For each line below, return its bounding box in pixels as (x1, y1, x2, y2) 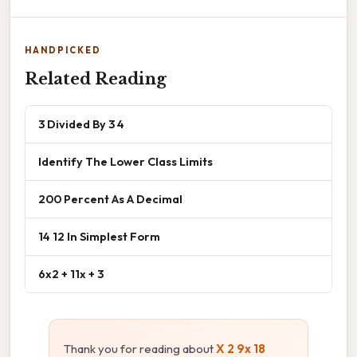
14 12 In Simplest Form (38, 229, 160, 245)
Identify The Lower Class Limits (38, 154, 213, 170)
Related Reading (25, 69, 167, 89)
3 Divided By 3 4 (38, 116, 124, 132)
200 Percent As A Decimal (38, 191, 182, 207)
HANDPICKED (25, 45, 101, 57)
